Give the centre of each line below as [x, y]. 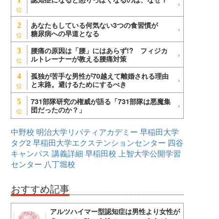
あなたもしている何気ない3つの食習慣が [98, 25]
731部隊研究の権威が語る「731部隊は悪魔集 [101, 101]
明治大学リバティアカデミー [87, 132]
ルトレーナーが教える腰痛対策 [79, 59]
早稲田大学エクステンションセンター [99, 143]
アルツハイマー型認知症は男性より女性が [115, 211]
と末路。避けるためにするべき [79, 84]
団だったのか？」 [58, 110]
